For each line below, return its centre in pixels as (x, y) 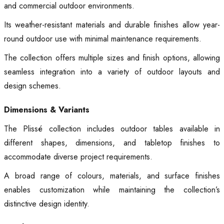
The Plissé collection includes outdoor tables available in (112, 129)
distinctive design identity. (47, 204)
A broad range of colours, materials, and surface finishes (112, 176)
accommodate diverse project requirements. (78, 157)
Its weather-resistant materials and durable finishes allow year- (112, 25)
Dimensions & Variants (47, 110)
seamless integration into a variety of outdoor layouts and (112, 72)
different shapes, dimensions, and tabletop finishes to (112, 143)
